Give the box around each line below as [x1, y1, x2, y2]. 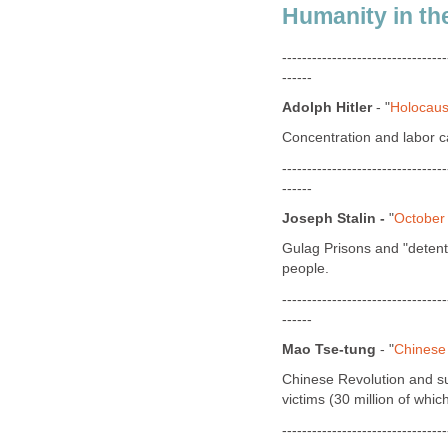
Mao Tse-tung [282, 341, 376, 357]
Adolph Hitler [282, 99, 376, 115]
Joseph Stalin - [282, 210, 389, 226]
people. [282, 261, 329, 277]
